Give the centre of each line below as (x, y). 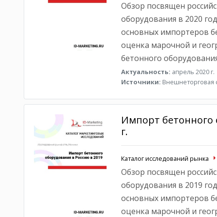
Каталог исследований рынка (165, 158)
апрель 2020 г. (192, 72)
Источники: (141, 82)
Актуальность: (146, 72)
